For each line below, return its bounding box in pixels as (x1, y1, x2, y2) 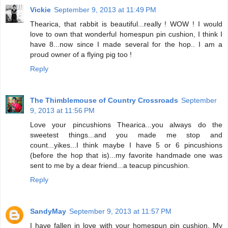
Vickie (30, 6, 51, 14)
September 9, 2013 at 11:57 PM (69, 207, 172, 216)
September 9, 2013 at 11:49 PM (54, 6, 156, 14)
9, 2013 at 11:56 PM (30, 106, 95, 115)
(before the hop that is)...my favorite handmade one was (30, 151, 222, 160)
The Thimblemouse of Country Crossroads (30, 96, 178, 105)
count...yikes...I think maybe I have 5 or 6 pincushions (30, 141, 222, 150)
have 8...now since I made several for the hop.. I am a (30, 40, 222, 49)
